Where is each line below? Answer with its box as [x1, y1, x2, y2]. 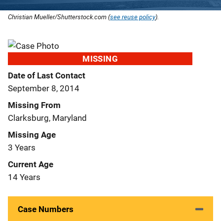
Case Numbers [18, 204, 74, 214]
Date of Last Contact [8, 70, 85, 80]
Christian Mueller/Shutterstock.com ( [8, 12, 110, 21]
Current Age [8, 159, 53, 169]
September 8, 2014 [8, 83, 79, 93]
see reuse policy [110, 12, 155, 21]
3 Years [8, 142, 36, 152]
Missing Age [8, 129, 56, 140]
